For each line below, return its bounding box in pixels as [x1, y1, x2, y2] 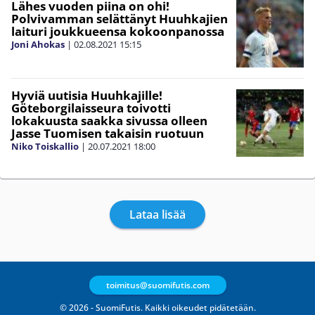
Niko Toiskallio [11, 140, 79, 153]
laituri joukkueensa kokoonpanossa [11, 23, 224, 39]
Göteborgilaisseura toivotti [11, 100, 171, 116]
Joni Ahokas [11, 38, 65, 51]
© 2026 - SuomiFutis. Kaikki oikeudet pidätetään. [59, 301, 256, 314]
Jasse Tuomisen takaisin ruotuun [11, 125, 204, 141]
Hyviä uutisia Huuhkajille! [11, 87, 162, 103]
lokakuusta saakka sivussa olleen [11, 112, 207, 129]
